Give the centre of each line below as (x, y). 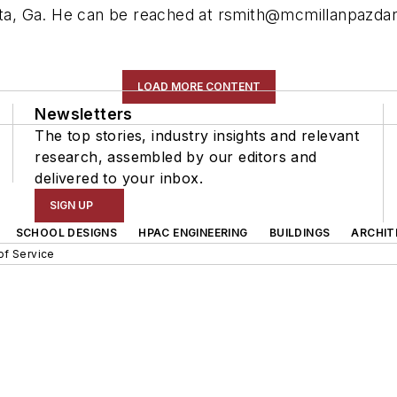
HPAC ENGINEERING (193, 233)
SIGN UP (72, 205)
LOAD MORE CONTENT (198, 86)
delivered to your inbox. (119, 178)
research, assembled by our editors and (176, 157)
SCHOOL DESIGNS (66, 233)
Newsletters (84, 114)
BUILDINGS (300, 233)
